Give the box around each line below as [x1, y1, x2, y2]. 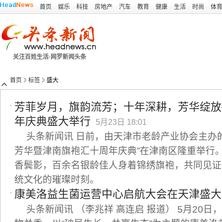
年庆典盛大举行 [14, 115, 91, 127]
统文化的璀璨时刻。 [14, 174, 99, 185]
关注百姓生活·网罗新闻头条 [13, 54, 86, 60]
